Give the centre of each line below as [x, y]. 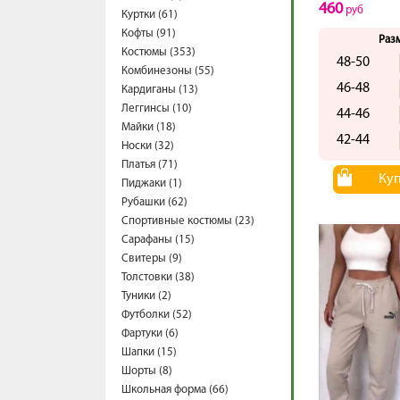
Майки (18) [149, 127]
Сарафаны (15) [158, 240]
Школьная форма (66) [175, 390]
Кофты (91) [149, 33]
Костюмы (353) [158, 52]
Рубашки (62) [154, 202]
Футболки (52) [157, 315]
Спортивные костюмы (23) [188, 221]
